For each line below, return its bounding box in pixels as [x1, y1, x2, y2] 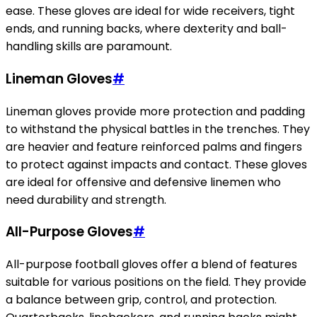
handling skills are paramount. [6, 38, 172, 55]
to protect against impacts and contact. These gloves [6, 156, 307, 173]
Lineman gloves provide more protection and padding [6, 103, 305, 120]
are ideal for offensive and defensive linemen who [6, 173, 281, 190]
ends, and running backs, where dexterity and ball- [6, 21, 287, 38]
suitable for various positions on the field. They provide [6, 274, 306, 291]
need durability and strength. [6, 191, 166, 208]
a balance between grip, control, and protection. [6, 292, 277, 309]
